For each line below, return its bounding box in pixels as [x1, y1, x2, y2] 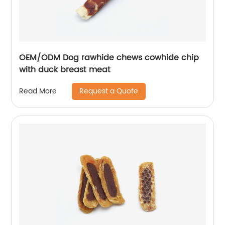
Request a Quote [79, 85, 139, 97]
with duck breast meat [19, 63, 111, 76]
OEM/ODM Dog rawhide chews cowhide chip [19, 51, 199, 64]
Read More [19, 85, 57, 97]
